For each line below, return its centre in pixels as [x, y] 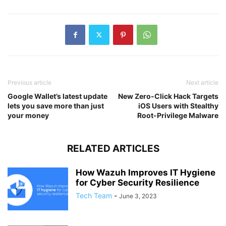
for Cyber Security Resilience [137, 182]
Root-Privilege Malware [178, 115]
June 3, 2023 [138, 196]
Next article [202, 82]
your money [28, 115]
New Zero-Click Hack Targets [168, 96]
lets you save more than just [56, 105]
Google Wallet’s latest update [58, 96]
